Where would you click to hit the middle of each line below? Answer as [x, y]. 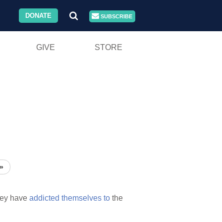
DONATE [39, 16]
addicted [44, 198]
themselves [82, 198]
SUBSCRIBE [116, 16]
